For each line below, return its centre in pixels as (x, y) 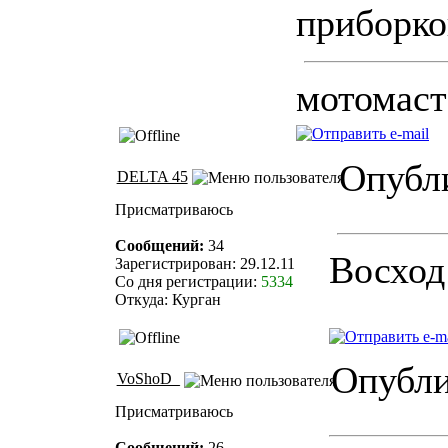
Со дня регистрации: (188, 281)
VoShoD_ (148, 379)
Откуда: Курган (168, 299)
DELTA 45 (152, 176)
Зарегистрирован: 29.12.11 (205, 263)
